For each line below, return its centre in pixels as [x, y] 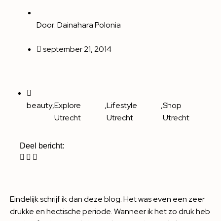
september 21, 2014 [77, 49]
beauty [39, 105]
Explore [68, 105]
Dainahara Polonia [89, 25]
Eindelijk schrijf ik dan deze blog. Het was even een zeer [107, 199]
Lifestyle [122, 105]
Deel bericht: [42, 146]
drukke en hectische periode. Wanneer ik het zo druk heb [110, 211]
